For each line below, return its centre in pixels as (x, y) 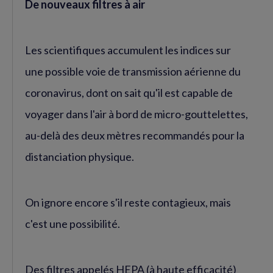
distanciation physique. (80, 157)
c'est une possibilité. (73, 224)
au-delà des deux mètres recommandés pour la (135, 135)
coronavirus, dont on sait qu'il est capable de (129, 93)
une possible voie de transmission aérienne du (133, 71)
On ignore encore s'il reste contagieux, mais (128, 202)
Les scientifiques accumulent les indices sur (128, 50)
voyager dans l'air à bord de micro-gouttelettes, (136, 114)
